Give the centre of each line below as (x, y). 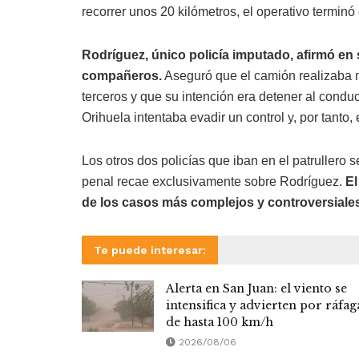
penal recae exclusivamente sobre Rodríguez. (214, 182)
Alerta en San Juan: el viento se (256, 289)
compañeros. (122, 76)
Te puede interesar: (150, 250)
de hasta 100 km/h (220, 323)
